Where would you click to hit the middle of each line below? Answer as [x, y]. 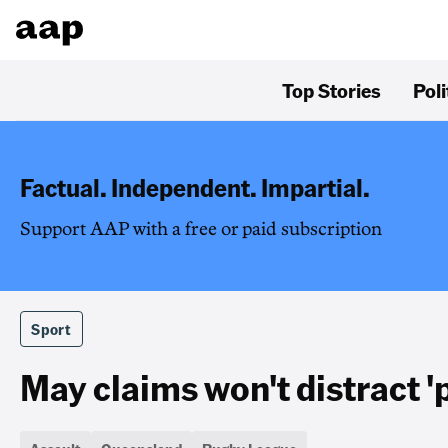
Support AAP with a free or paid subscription [201, 229]
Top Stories [331, 90]
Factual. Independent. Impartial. [195, 187]
